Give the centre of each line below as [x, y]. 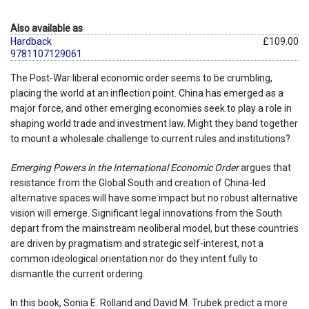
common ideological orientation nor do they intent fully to [134, 258]
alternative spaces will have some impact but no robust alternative [154, 198]
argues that [265, 167]
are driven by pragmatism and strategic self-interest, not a [137, 243]
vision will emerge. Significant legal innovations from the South [146, 213]
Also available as [47, 28]
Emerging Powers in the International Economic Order [124, 167]
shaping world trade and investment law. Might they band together [154, 123]
